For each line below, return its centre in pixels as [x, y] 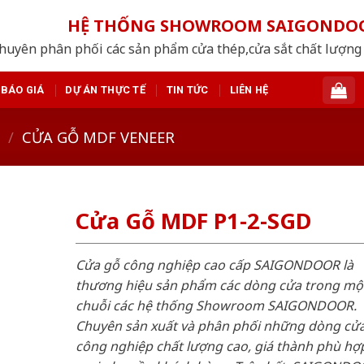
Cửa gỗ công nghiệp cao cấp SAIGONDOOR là [214, 264]
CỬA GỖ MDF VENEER [99, 136]
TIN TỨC [187, 89]
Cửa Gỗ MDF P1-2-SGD [193, 221]
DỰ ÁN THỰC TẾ [105, 89]
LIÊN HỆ [249, 89]
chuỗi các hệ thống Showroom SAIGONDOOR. [216, 305]
